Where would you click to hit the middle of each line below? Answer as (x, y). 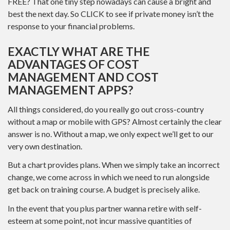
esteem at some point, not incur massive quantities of (100, 220)
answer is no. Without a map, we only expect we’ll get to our (111, 133)
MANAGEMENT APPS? (70, 90)
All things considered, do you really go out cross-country (106, 109)
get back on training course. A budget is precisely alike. (104, 189)
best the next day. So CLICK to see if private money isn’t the (111, 14)
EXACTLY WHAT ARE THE (79, 51)
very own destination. (45, 146)
